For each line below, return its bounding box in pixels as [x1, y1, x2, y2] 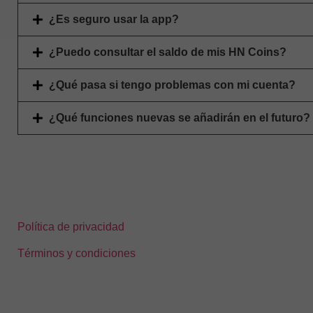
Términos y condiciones [17, 247, 136, 260]
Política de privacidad [17, 220, 124, 233]
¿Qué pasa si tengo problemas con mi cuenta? [49, 78, 296, 91]
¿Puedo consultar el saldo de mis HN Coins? [49, 45, 286, 58]
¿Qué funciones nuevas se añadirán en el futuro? [49, 111, 310, 124]
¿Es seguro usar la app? [49, 13, 179, 25]
